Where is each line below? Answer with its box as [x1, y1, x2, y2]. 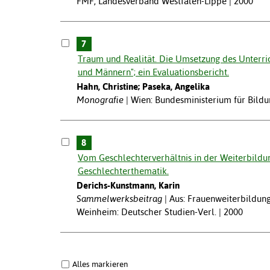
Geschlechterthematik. [77, 165, 169, 176]
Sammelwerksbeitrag [76, 193, 162, 204]
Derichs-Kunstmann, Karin [76, 180, 180, 190]
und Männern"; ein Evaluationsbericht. [77, 66, 229, 77]
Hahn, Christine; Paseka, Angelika [76, 81, 210, 92]
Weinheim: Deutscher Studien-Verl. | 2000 [76, 206, 243, 217]
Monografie [76, 94, 124, 105]
